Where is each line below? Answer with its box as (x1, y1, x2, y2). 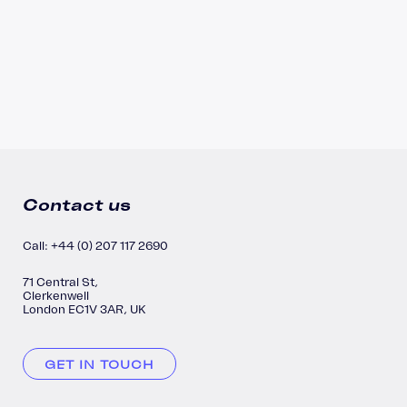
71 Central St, (23, 275, 98, 290)
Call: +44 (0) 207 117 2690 (23, 239, 168, 253)
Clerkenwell (23, 289, 89, 303)
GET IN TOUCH (45, 358, 154, 372)
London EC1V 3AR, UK (23, 303, 145, 317)
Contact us (23, 195, 131, 215)
